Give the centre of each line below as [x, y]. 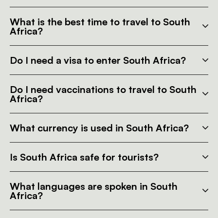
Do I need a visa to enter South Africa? [98, 60]
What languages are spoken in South [94, 186]
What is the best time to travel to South [100, 21]
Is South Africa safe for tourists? [84, 157]
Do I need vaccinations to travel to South [103, 89]
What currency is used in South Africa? [99, 127]
